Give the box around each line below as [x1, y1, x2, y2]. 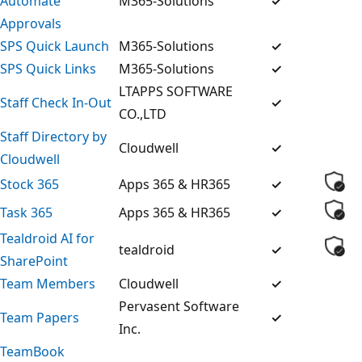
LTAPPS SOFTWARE [119, 82, 233, 100]
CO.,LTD [119, 104, 166, 123]
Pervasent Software [119, 297, 239, 315]
